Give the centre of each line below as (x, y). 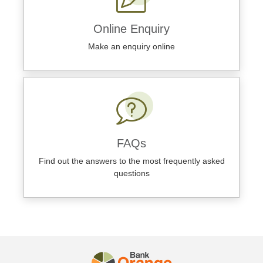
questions (131, 173)
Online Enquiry (131, 28)
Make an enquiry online (131, 46)
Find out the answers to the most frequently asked (131, 161)
